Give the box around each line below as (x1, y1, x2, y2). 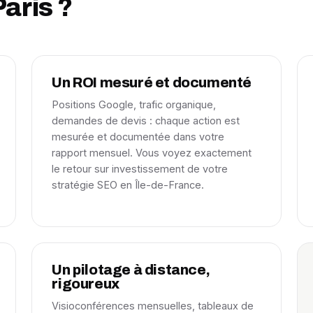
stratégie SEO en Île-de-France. (52, 179, 205, 191)
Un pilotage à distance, (52, 262, 210, 277)
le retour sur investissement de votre (52, 163, 228, 175)
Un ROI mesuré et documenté (52, 75, 252, 90)
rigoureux (52, 276, 119, 291)
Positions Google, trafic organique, (52, 99, 217, 110)
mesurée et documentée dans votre (52, 131, 225, 143)
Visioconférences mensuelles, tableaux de (52, 300, 254, 312)
